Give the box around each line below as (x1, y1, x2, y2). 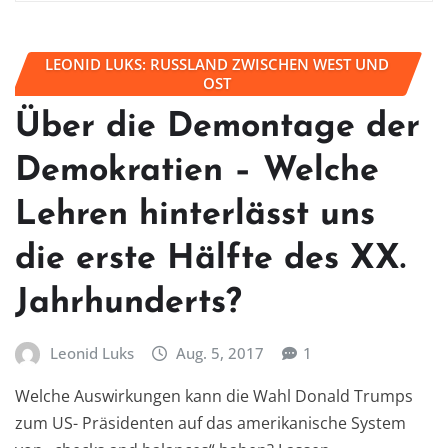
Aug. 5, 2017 (176, 342, 265, 363)
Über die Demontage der (15, 109, 420, 145)
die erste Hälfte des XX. (15, 241, 406, 277)
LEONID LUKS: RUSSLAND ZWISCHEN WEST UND (45, 54, 389, 74)
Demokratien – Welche (15, 153, 379, 189)
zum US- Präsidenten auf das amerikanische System (15, 412, 406, 435)
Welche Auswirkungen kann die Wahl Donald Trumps (15, 385, 413, 408)
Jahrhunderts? (15, 285, 242, 321)
